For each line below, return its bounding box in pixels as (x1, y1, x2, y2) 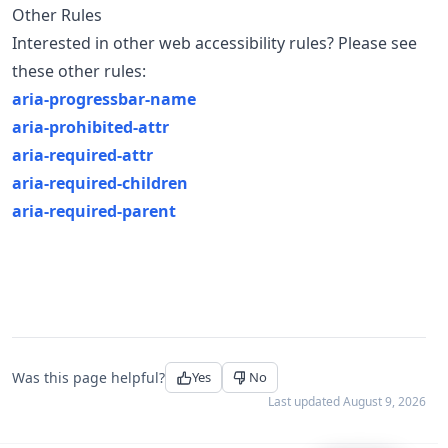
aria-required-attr (12, 144, 153, 166)
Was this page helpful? (12, 368, 165, 387)
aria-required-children (12, 172, 188, 194)
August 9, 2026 (343, 393, 426, 410)
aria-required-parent (12, 200, 176, 222)
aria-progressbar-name (12, 88, 196, 110)
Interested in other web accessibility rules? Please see (12, 32, 417, 54)
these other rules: (12, 60, 146, 82)
